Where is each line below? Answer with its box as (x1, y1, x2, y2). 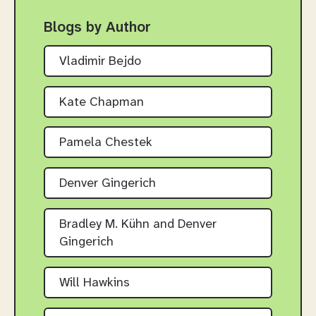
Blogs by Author (44, 20, 151, 36)
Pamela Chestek (59, 136, 152, 150)
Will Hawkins (59, 276, 130, 290)
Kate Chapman (59, 95, 144, 109)
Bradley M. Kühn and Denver (59, 218, 217, 232)
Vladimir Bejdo (59, 54, 141, 68)
